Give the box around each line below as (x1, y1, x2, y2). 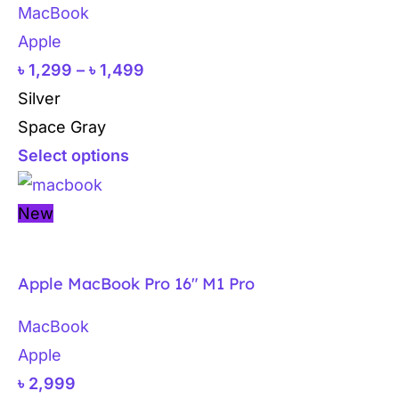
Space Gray (18, 118, 106, 137)
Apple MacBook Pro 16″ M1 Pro (18, 273, 255, 295)
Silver (18, 89, 61, 109)
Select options (18, 146, 129, 166)
